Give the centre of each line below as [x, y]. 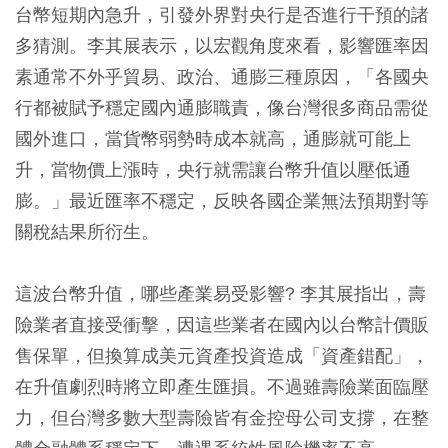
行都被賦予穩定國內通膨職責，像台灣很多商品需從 [222, 107]
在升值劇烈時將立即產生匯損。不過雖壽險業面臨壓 [222, 386]
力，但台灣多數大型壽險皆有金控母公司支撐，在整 [222, 417]
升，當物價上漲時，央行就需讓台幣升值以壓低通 [213, 169]
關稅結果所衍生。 [87, 231]
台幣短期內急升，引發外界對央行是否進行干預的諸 [222, 14]
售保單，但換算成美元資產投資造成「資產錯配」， [222, 355]
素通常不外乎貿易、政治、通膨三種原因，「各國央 [222, 76]
